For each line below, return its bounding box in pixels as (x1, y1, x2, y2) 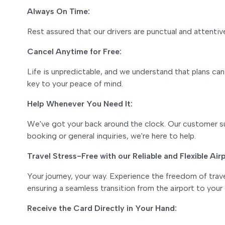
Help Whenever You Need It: (27, 99, 133, 108)
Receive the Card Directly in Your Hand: (27, 203, 177, 213)
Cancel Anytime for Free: (27, 47, 122, 56)
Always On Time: (27, 7, 90, 16)
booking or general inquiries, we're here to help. (27, 131, 196, 141)
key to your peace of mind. (27, 79, 123, 88)
